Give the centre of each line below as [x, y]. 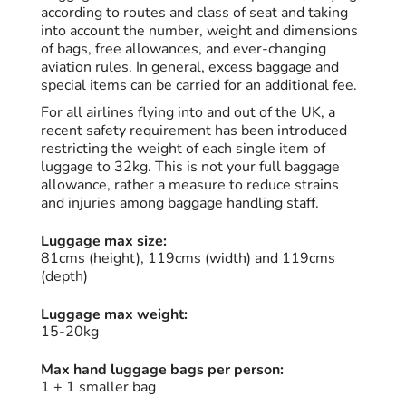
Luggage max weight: [114, 315]
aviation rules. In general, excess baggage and [190, 68]
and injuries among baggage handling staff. [180, 203]
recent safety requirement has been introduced [194, 131]
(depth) [64, 277]
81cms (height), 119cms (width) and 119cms [188, 259]
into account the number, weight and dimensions [199, 31]
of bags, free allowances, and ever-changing [184, 49]
